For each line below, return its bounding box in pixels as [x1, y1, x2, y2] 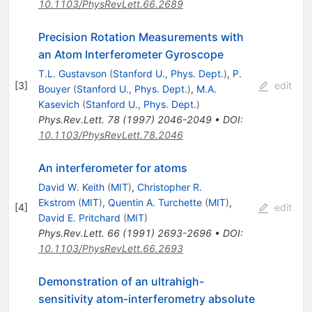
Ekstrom [38, 196, 75, 208]
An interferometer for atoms [38, 160, 187, 175]
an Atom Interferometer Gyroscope [38, 47, 224, 61]
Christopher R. [136, 180, 202, 193]
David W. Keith [38, 180, 104, 193]
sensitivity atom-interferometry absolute [38, 291, 255, 306]
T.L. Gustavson [38, 67, 107, 79]
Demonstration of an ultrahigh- [38, 274, 204, 288]
